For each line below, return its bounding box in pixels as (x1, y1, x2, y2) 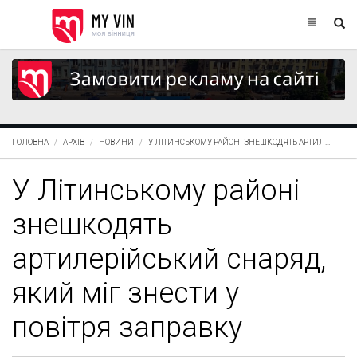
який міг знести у (12, 276, 239, 310)
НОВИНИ (99, 137, 134, 147)
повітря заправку (12, 310, 242, 344)
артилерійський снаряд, (12, 241, 326, 276)
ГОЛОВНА (12, 137, 49, 147)
